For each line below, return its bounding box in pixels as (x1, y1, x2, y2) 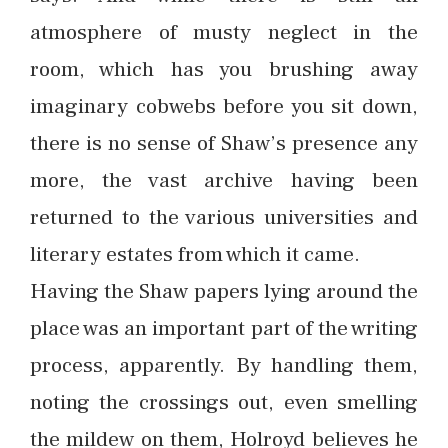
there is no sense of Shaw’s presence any (30, 129, 418, 157)
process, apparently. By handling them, (30, 351, 418, 379)
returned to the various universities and (30, 203, 418, 231)
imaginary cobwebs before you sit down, (30, 92, 418, 120)
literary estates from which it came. (30, 240, 360, 268)
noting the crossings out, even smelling (30, 388, 418, 416)
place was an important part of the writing (30, 314, 418, 342)
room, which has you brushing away (30, 55, 418, 83)
